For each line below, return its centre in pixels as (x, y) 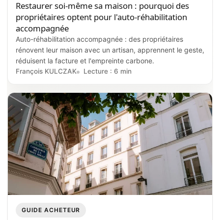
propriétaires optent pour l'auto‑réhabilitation (101, 17)
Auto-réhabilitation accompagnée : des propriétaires (99, 39)
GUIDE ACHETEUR (51, 210)
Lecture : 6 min (108, 71)
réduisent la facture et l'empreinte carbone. (85, 61)
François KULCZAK (46, 71)
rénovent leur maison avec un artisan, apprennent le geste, (110, 50)
